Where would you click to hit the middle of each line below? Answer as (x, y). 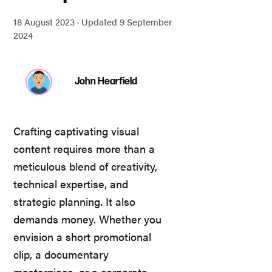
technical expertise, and (71, 183)
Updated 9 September (127, 21)
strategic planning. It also (74, 201)
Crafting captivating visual (76, 131)
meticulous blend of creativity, (85, 166)
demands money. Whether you (87, 219)
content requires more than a (84, 148)
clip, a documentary (61, 254)
